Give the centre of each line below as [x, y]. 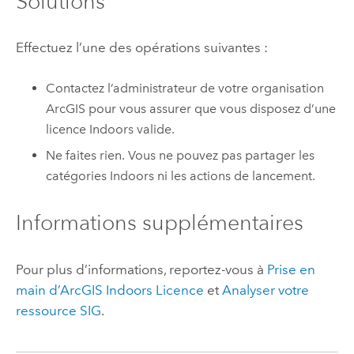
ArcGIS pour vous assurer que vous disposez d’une [191, 109]
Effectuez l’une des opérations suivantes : [141, 48]
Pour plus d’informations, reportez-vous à [141, 269]
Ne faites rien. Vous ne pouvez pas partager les [181, 155]
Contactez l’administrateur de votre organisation [185, 88]
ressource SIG [58, 310]
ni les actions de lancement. [235, 175]
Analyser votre [265, 290]
